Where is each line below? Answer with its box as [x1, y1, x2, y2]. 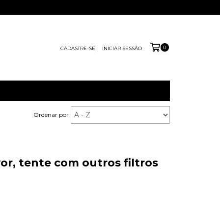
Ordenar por [33, 110, 69, 118]
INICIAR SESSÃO [102, 45, 142, 52]
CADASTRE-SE [60, 45, 95, 52]
